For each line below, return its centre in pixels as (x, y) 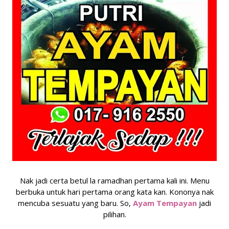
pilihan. (114, 214)
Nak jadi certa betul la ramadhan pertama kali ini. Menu (114, 180)
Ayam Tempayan (165, 203)
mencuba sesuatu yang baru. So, (75, 203)
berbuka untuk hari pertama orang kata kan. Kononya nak (114, 192)
